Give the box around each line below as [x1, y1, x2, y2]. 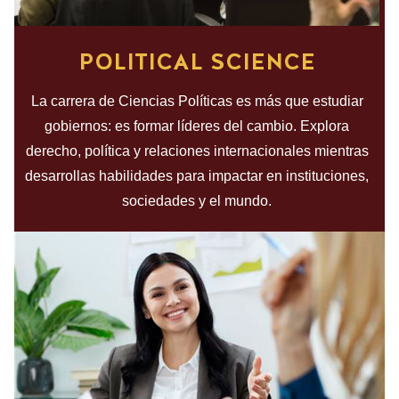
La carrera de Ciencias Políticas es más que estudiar [30, 94, 363, 110]
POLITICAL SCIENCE [78, 46, 315, 77]
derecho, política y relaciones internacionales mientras [25, 143, 369, 159]
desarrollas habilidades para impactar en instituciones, [25, 168, 369, 184]
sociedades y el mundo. [122, 193, 272, 209]
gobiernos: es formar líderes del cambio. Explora [45, 118, 349, 134]
